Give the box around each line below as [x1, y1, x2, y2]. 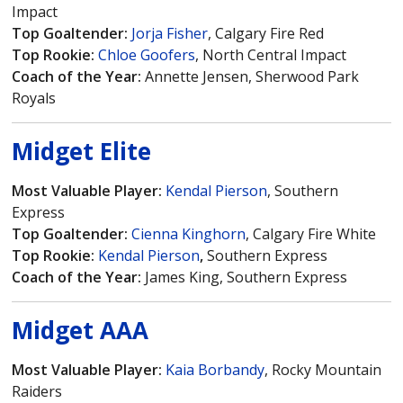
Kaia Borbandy [166, 360, 265, 381]
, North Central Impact [195, 45, 347, 66]
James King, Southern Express [145, 267, 348, 288]
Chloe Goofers [98, 45, 196, 66]
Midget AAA [12, 314, 149, 347]
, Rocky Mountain [264, 360, 382, 381]
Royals [12, 88, 57, 109]
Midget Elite [12, 135, 152, 168]
